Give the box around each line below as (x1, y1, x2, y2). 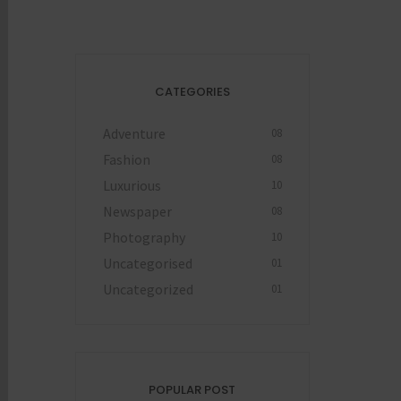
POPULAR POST (149, 380, 236, 398)
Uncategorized (102, 279, 193, 298)
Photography (102, 227, 185, 246)
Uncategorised (102, 253, 192, 272)
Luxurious (102, 175, 161, 194)
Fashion (102, 149, 150, 168)
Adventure (102, 124, 166, 142)
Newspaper (102, 201, 172, 220)
